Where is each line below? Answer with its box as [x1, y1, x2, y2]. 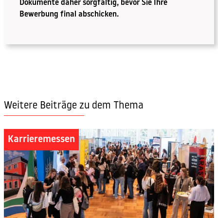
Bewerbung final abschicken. [19, 11, 119, 19]
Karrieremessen [8, 134, 75, 145]
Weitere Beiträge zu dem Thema [4, 101, 144, 111]
